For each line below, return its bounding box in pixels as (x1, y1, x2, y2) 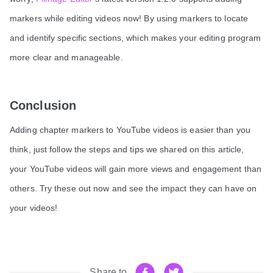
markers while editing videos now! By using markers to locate (10, 13, 249, 23)
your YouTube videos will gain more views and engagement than (10, 163, 262, 174)
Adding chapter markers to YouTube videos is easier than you (10, 124, 250, 135)
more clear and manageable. (10, 52, 128, 62)
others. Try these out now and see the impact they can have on (10, 183, 257, 193)
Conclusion (10, 98, 76, 112)
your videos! (10, 202, 60, 213)
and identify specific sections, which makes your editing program (10, 32, 261, 43)
